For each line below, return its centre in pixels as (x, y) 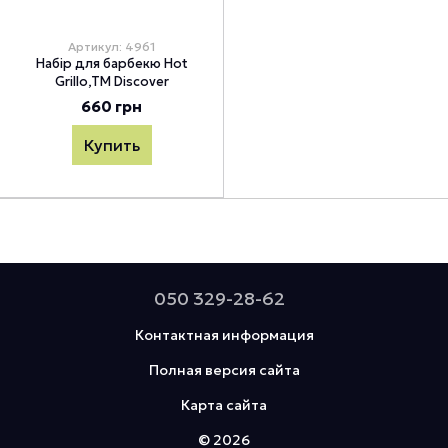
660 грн (111, 107)
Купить (111, 145)
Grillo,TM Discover (111, 81)
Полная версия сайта (224, 370)
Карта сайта (224, 405)
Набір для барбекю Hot (111, 63)
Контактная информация (224, 335)
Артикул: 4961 (111, 46)
